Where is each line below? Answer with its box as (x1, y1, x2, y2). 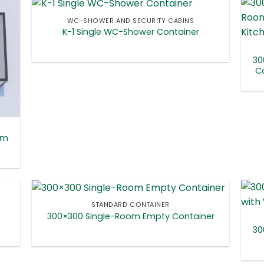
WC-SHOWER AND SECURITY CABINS (67, 16, 194, 25)
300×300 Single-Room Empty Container (47, 210, 214, 222)
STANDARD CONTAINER (91, 200, 170, 210)
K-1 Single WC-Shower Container (62, 25, 199, 38)
